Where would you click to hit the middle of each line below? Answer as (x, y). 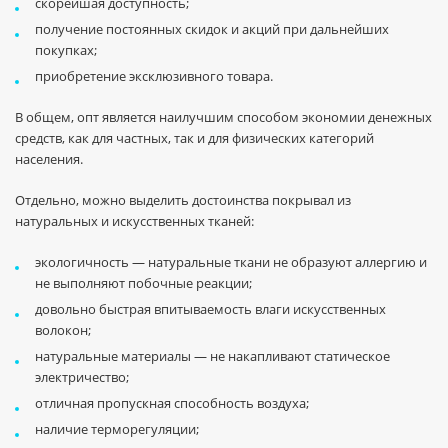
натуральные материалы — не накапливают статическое (212, 356)
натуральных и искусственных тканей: (134, 221)
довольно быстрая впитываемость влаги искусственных (210, 309)
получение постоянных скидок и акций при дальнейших (212, 29)
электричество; (82, 377)
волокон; (63, 330)
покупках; (66, 50)
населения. (49, 159)
